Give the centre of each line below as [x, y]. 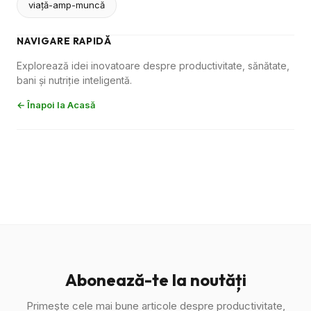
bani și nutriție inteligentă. [74, 80]
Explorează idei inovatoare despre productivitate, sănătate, [153, 66]
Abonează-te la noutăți [155, 280]
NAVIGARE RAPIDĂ [64, 41]
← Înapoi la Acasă [56, 105]
